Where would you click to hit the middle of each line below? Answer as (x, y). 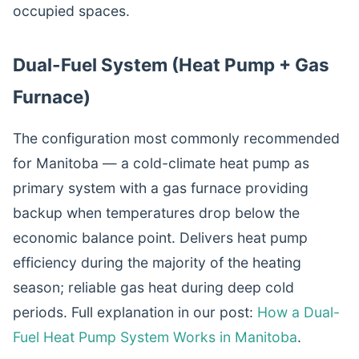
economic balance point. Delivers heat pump (160, 238)
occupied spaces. (71, 11)
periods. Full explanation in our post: (135, 312)
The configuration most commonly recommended (176, 138)
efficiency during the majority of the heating (157, 262)
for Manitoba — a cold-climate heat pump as (161, 163)
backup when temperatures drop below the (156, 213)
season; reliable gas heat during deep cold (153, 287)
